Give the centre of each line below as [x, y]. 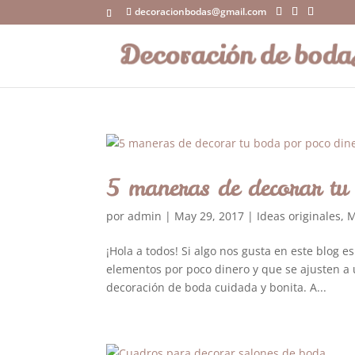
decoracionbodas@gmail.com [201, 11]
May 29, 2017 [210, 216]
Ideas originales [299, 216]
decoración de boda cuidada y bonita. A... [217, 287]
